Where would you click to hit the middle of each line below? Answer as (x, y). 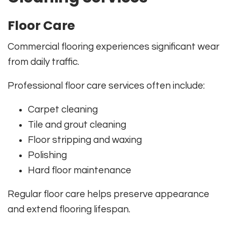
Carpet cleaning (63, 109)
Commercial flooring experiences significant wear (113, 46)
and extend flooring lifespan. (69, 209)
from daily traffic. (43, 62)
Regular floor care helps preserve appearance (108, 194)
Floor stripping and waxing (85, 140)
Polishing (47, 155)
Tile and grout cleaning (77, 124)
